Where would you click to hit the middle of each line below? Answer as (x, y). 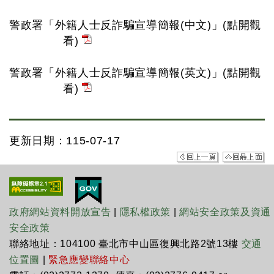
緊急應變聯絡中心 (89, 260)
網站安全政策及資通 (225, 212)
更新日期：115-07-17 (65, 141)
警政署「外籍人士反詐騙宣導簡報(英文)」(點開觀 (135, 73)
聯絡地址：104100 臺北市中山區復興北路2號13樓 (125, 244)
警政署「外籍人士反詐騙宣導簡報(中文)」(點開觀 (135, 25)
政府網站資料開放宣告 (60, 212)
